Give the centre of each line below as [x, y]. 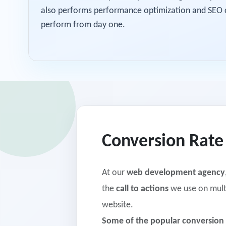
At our [114, 173]
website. [117, 205]
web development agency [176, 173]
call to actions [142, 189]
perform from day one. [83, 25]
